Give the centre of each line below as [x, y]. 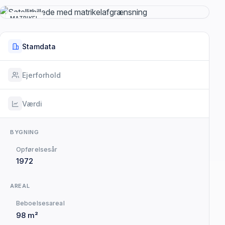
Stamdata [39, 46]
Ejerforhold [41, 75]
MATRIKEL [25, 18]
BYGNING [25, 132]
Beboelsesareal [40, 203]
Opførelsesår [37, 150]
